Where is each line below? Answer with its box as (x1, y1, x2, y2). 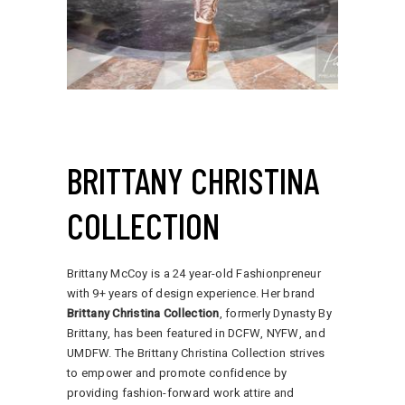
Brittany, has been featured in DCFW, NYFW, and (67, 325, 325, 343)
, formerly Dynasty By (219, 305, 333, 323)
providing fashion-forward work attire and (67, 384, 295, 402)
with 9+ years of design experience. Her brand (67, 285, 316, 303)
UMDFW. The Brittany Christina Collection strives (67, 344, 325, 363)
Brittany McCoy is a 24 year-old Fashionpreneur (67, 265, 321, 283)
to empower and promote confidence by (67, 364, 287, 382)
